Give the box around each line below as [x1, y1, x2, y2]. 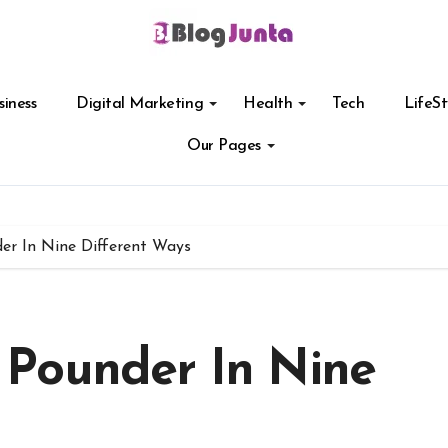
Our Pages [187, 138, 261, 154]
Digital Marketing [76, 96, 204, 112]
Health [243, 96, 293, 112]
